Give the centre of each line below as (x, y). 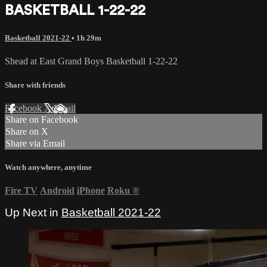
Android (57, 191)
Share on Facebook (42, 119)
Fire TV (21, 191)
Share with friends (35, 85)
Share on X (27, 131)
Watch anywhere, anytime (48, 167)
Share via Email (35, 143)
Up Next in (33, 213)
